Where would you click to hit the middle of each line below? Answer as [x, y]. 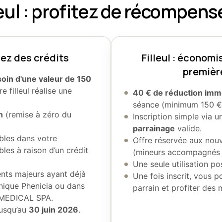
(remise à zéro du [37, 114]
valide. [189, 128]
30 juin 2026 [54, 209]
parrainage [154, 128]
